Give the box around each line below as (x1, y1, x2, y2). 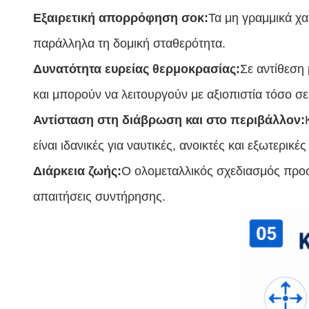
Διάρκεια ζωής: (33, 164, 121, 178)
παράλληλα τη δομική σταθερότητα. (33, 37, 226, 50)
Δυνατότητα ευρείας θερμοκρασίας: (33, 62, 240, 76)
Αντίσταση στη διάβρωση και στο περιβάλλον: (33, 113, 305, 127)
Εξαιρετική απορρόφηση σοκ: (33, 11, 208, 25)
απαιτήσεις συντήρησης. (33, 190, 166, 203)
